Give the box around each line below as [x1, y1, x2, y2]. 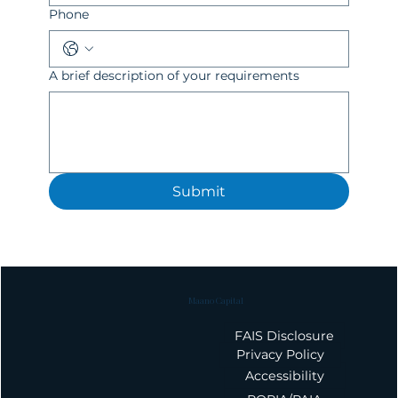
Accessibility [245, 368, 325, 385]
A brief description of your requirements [49, 68, 300, 84]
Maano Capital [187, 294, 243, 306]
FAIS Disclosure [234, 328, 334, 345]
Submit [172, 183, 226, 200]
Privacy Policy [236, 346, 324, 363]
